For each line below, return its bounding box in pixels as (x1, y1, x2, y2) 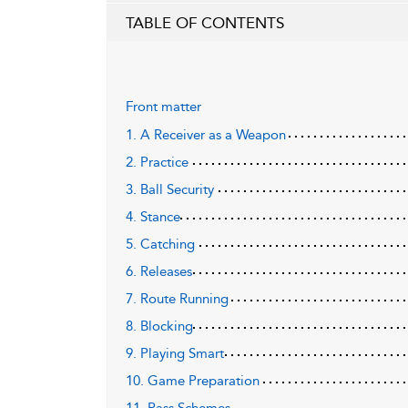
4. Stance (126, 209, 180, 225)
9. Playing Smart (126, 345, 224, 362)
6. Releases (126, 263, 192, 280)
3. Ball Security (126, 181, 214, 198)
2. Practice (126, 154, 189, 170)
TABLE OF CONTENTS (126, 14, 284, 32)
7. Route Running (126, 291, 229, 307)
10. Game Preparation (126, 372, 260, 389)
